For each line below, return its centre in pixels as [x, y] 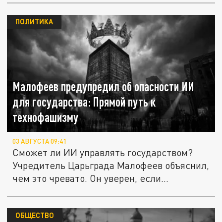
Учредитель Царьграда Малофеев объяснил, [111, 166]
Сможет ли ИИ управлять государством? [103, 153]
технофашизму [46, 117]
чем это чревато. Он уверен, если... [91, 178]
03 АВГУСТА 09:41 [40, 141]
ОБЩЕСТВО [34, 215]
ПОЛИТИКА [34, 22]
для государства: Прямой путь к [84, 102]
